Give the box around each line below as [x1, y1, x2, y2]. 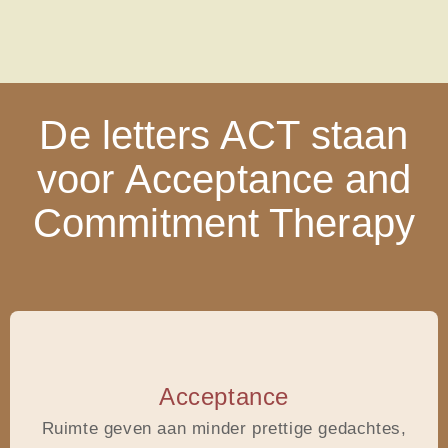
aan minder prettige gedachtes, [157, 418, 407, 438]
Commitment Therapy [33, 201, 415, 245]
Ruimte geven [41, 418, 158, 438]
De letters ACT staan [39, 113, 409, 157]
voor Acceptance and [36, 157, 412, 201]
